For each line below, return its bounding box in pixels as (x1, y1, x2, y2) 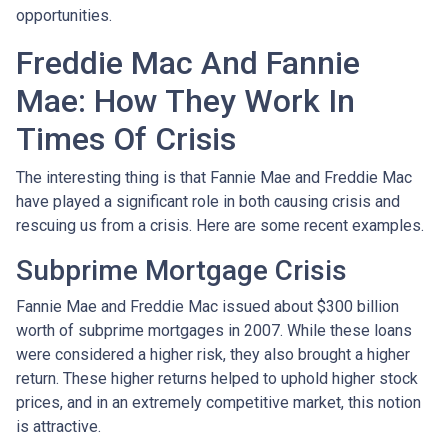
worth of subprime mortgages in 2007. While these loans (16, 320, 412, 340)
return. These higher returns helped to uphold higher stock (16, 368, 418, 388)
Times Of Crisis (16, 119, 236, 158)
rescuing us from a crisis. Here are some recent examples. (16, 215, 428, 235)
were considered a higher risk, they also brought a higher (16, 344, 410, 364)
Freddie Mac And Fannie (16, 43, 360, 82)
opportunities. (16, 5, 116, 25)
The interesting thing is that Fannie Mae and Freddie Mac (16, 167, 412, 187)
